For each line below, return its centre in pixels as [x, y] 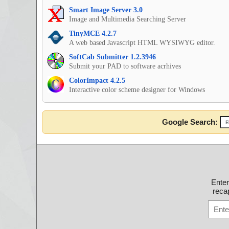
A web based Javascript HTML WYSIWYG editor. [142, 43]
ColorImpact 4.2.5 [97, 81]
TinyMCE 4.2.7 [93, 34]
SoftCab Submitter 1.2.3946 [112, 57]
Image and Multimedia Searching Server [128, 19]
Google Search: [191, 122]
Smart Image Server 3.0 [106, 10]
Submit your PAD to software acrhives [125, 66]
